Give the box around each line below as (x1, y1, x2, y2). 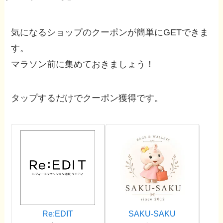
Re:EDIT (42, 209, 74, 219)
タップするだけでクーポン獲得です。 (11, 93, 164, 104)
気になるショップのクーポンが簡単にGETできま (11, 27, 209, 38)
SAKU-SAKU (128, 209, 176, 219)
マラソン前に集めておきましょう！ (11, 59, 155, 70)
